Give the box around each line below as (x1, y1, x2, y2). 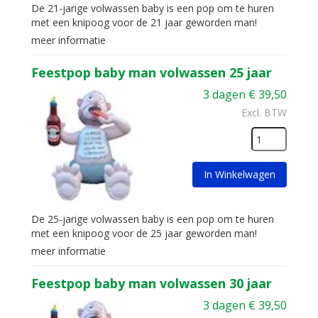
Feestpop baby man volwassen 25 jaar (31, 64, 272, 81)
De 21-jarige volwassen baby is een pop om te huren (31, 1, 274, 15)
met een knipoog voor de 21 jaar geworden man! (31, 16, 257, 29)
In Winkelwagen (204, 168, 275, 181)
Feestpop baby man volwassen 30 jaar (31, 275, 272, 292)
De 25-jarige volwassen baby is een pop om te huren (31, 212, 274, 226)
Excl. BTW (241, 106, 287, 119)
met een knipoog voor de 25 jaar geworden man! (31, 226, 257, 240)
